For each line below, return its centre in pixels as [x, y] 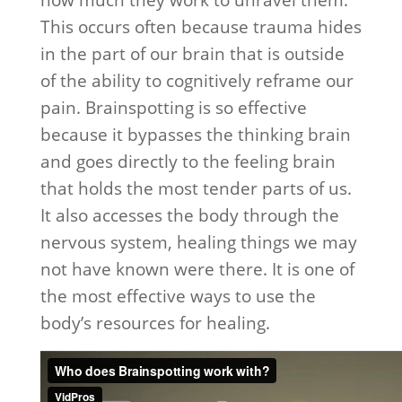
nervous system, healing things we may [198, 242]
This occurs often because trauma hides [201, 27]
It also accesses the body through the [189, 215]
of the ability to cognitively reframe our [197, 81]
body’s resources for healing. [155, 323]
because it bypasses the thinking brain [195, 135]
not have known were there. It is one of [197, 269]
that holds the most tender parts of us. [196, 188]
